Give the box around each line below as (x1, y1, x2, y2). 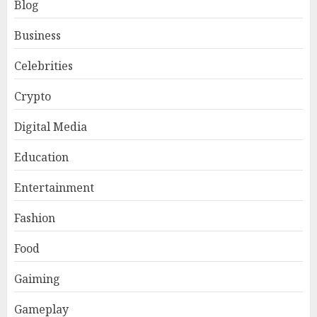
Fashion (14, 210, 55, 226)
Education (14, 149, 69, 166)
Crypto (14, 88, 51, 105)
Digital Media (14, 119, 87, 135)
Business (14, 28, 61, 44)
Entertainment (14, 180, 94, 196)
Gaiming (14, 271, 60, 287)
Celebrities (14, 58, 73, 74)
